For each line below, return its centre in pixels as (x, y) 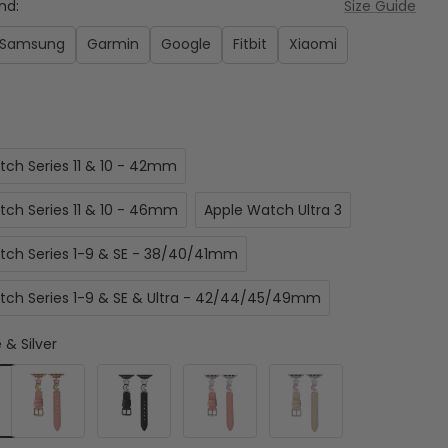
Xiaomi (312, 44)
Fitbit (249, 44)
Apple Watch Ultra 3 (272, 210)
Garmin (112, 44)
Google (185, 44)
